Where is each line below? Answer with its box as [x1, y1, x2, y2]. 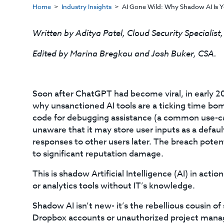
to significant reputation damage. [32, 147, 163, 160]
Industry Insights [61, 2, 111, 11]
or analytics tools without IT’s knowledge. [32, 179, 195, 192]
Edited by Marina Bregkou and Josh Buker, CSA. [32, 47, 216, 59]
